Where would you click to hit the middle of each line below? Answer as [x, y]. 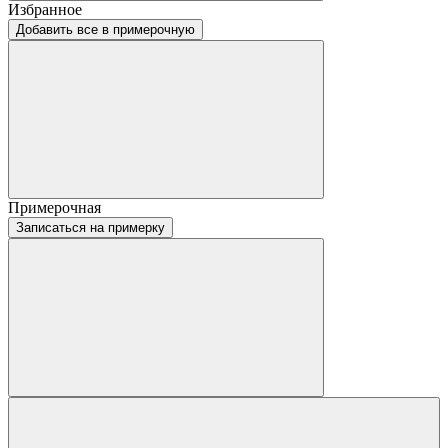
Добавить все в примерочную [105, 29]
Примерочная [54, 207]
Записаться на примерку [90, 227]
